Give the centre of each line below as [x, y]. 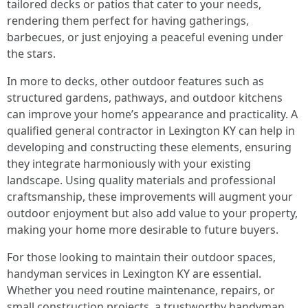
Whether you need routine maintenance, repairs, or [141, 290]
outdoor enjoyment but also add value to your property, [152, 213]
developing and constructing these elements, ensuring [149, 147]
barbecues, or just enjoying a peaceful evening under [145, 37]
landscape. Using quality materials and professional [141, 180]
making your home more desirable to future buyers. [143, 230]
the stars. [31, 54]
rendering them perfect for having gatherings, [128, 21]
